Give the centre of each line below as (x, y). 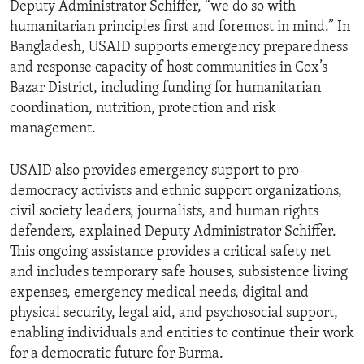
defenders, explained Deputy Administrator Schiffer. (173, 232)
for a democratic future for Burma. (117, 354)
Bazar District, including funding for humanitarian (165, 89)
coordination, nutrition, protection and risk (143, 109)
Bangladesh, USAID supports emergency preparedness (179, 48)
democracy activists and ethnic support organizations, (176, 192)
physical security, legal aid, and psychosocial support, (174, 314)
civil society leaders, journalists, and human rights (164, 212)
